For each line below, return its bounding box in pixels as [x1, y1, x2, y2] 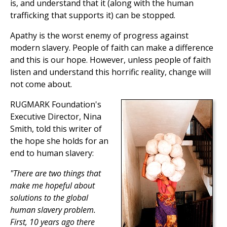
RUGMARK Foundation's [10, 99, 101, 110]
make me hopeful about [10, 180, 95, 192]
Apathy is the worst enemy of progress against [10, 30, 188, 42]
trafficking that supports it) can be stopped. [10, 10, 175, 21]
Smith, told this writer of [10, 123, 102, 135]
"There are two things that [10, 168, 101, 179]
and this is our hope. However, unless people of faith [10, 54, 211, 66]
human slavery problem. [10, 204, 96, 216]
